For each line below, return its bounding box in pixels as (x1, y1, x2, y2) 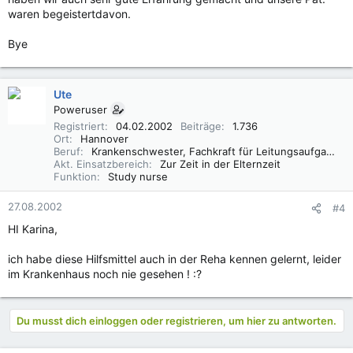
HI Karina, (8, 222, 58, 236)
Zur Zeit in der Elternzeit (160, 158, 281, 170)
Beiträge (180, 120, 221, 132)
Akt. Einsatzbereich (54, 158, 149, 170)
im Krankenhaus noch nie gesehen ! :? (8, 267, 202, 281)
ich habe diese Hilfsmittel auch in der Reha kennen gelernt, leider (8, 252, 341, 266)
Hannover (80, 132, 128, 145)
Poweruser (54, 103, 107, 116)
